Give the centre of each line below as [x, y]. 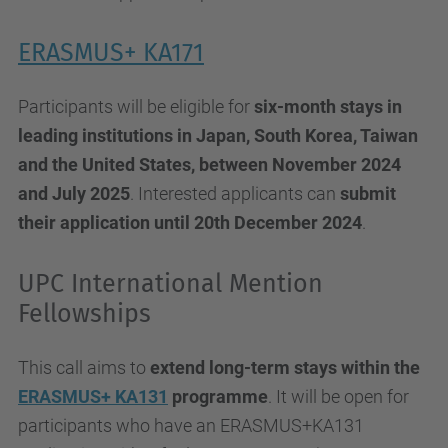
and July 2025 [74, 193]
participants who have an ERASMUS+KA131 [191, 425]
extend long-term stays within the [285, 367]
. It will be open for [338, 396]
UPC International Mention [170, 284]
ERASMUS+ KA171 [111, 53]
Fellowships [84, 314]
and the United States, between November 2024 [209, 164]
